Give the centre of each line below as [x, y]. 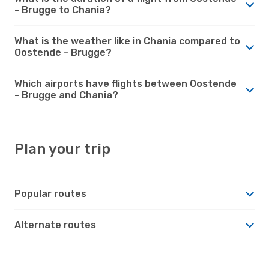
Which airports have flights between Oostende [125, 83]
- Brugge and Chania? [66, 95]
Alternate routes [55, 225]
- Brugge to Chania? [63, 10]
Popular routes [50, 193]
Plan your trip [62, 149]
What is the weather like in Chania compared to [127, 41]
